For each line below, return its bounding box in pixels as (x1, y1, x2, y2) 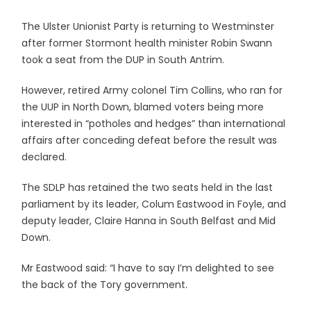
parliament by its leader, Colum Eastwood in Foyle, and (22, 197, 287, 211)
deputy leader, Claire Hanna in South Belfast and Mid (22, 214, 276, 228)
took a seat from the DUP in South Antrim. (22, 53, 225, 67)
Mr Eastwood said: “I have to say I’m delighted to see (22, 261, 275, 275)
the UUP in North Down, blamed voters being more (22, 100, 264, 114)
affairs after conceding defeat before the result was (22, 133, 278, 147)
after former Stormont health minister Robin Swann (22, 36, 273, 50)
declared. (22, 150, 67, 164)
